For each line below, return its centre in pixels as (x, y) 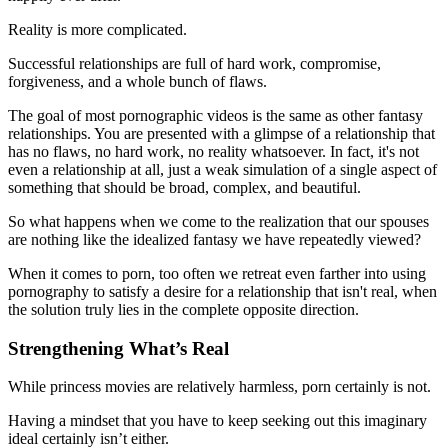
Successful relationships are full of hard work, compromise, (194, 63)
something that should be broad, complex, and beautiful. (184, 187)
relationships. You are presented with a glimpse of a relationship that (221, 133)
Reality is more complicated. (97, 29)
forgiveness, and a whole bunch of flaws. (137, 81)
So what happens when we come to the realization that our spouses (218, 221)
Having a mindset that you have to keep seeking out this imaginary (217, 421)
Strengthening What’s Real (118, 348)
